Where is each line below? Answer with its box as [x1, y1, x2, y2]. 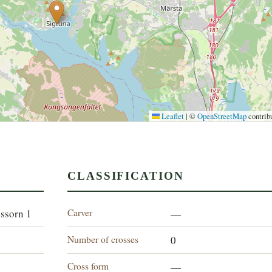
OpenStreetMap [197, 110, 246, 121]
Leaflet [159, 110, 184, 121]
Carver [67, 206, 93, 219]
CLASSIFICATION [67, 169, 184, 183]
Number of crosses [67, 233, 139, 246]
